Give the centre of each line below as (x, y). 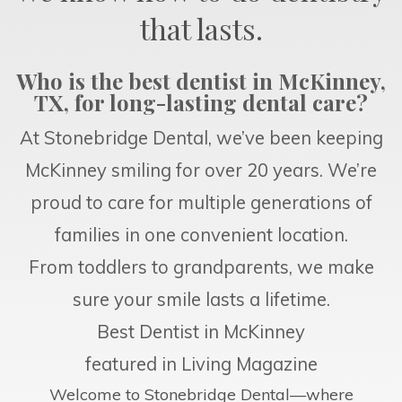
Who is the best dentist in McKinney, (201, 80)
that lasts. (201, 28)
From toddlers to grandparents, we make (201, 267)
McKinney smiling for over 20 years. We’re (201, 170)
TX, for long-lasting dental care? (201, 102)
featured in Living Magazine (201, 363)
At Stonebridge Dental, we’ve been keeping (201, 137)
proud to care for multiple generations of (201, 202)
